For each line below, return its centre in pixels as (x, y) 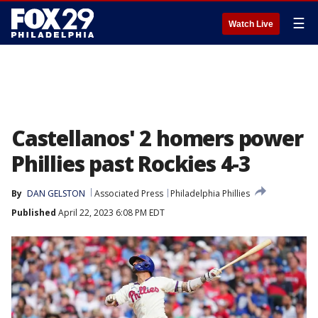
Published (34, 213)
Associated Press (129, 193)
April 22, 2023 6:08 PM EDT (110, 213)
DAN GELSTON (56, 193)
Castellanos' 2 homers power (157, 138)
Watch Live (251, 24)
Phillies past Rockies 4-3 (131, 164)
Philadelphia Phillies (210, 193)
